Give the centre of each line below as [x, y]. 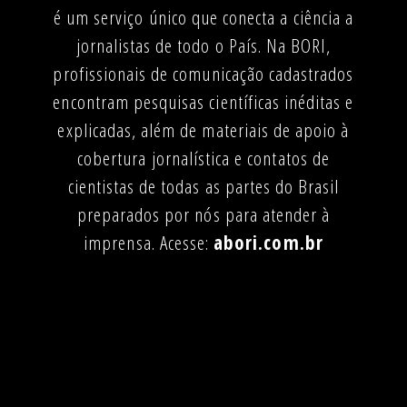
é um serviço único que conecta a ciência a [203, 17]
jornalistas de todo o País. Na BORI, [203, 45]
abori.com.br [268, 242]
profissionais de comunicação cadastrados [203, 73]
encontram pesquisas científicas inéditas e [203, 101]
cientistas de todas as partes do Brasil [203, 186]
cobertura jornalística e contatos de [203, 158]
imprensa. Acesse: [149, 242]
